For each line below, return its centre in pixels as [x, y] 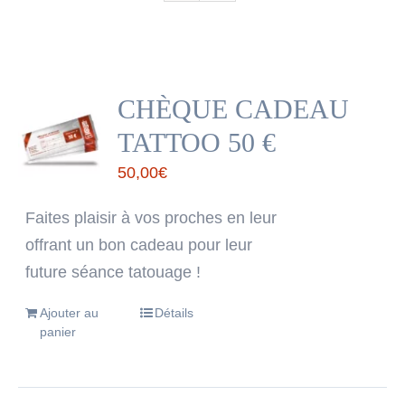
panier [58, 332]
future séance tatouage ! [113, 272]
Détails [174, 313]
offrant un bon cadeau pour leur [139, 245]
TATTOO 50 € [197, 142]
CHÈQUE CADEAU [234, 109]
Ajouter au [70, 313]
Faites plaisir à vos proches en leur [151, 218]
